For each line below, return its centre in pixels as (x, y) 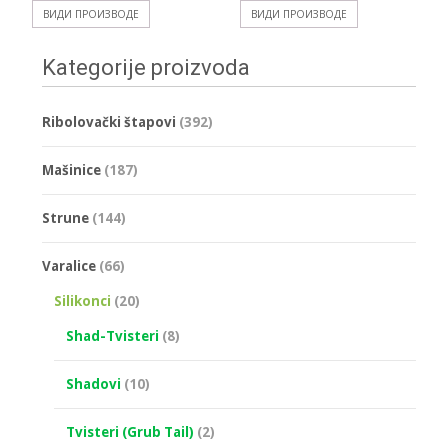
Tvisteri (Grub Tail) (130, 431)
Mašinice (71, 169)
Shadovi (93, 383)
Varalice (69, 265)
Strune (65, 217)
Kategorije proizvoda (146, 67)
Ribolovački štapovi (109, 121)
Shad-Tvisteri (112, 335)
